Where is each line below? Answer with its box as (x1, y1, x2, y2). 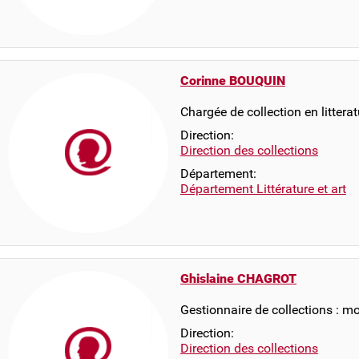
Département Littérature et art (180, 181, 346, 196)
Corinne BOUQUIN (180, 73, 285, 88)
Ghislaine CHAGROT (180, 271, 296, 286)
